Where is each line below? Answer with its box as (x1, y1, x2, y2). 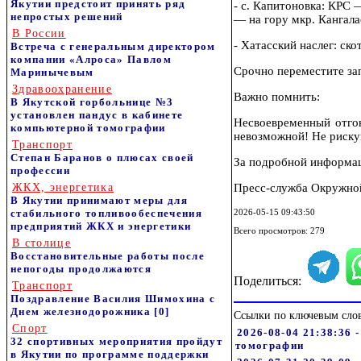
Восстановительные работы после (10, 250, 205, 262)
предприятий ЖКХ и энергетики (10, 220, 192, 232)
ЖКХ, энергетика (12, 181, 114, 193)
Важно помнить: (234, 90, 320, 103)
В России (12, 27, 66, 39)
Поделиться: (234, 274, 305, 288)
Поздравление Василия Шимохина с (10, 293, 216, 305)
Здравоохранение (12, 83, 112, 95)
